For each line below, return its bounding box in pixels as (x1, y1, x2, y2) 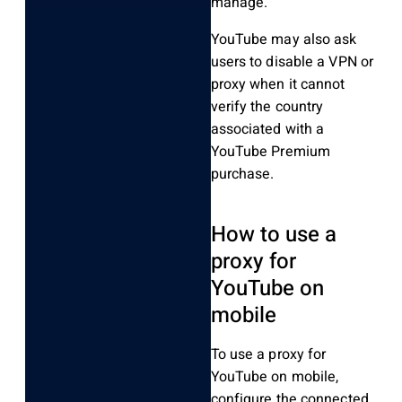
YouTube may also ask (210, 28, 357, 50)
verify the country (210, 95, 324, 118)
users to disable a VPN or (210, 50, 374, 73)
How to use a (210, 218, 336, 250)
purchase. (210, 162, 275, 185)
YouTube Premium (210, 140, 331, 162)
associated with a (210, 118, 325, 140)
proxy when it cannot (210, 73, 345, 95)
